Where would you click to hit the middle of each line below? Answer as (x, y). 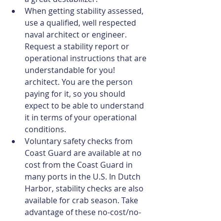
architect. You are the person (80, 82)
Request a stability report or (78, 46)
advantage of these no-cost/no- (83, 212)
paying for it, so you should (76, 93)
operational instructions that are (87, 58)
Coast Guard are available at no (84, 153)
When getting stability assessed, (85, 11)
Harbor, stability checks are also (85, 188)
